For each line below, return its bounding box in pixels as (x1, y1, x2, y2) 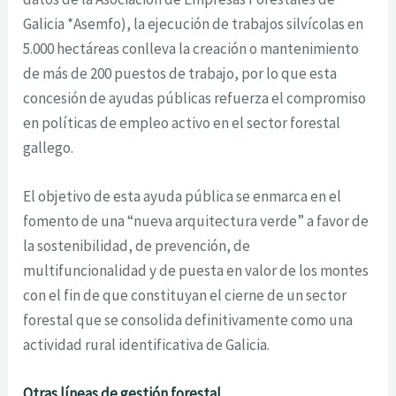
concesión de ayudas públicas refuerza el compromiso (23, 88, 367, 108)
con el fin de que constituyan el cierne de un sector (23, 285, 347, 305)
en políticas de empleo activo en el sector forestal (23, 112, 341, 133)
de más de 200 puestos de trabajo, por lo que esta (23, 63, 338, 83)
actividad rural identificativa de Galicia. (23, 334, 270, 354)
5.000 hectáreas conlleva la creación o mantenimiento (23, 38, 360, 58)
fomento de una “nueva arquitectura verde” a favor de (23, 210, 369, 231)
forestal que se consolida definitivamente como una (23, 309, 354, 330)
